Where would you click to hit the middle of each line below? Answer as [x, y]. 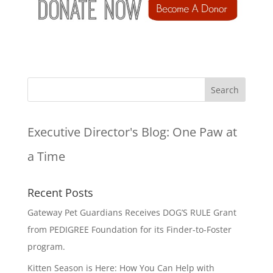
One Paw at [204, 132]
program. [46, 246]
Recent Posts [60, 192]
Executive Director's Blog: [100, 132]
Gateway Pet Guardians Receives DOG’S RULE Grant [132, 212]
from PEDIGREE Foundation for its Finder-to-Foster [129, 229]
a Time [46, 156]
